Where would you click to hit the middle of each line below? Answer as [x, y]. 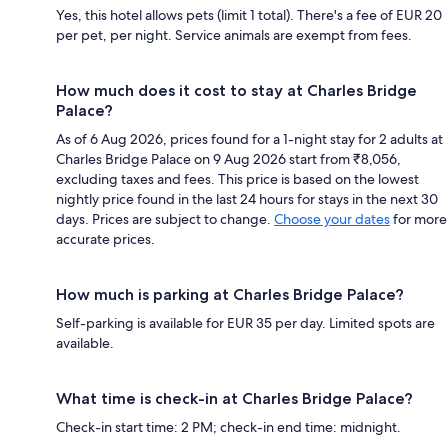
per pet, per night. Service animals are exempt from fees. [234, 35]
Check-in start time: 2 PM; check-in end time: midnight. [228, 427]
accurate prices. [105, 239]
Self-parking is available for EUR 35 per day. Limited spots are [245, 323]
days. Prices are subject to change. [165, 219]
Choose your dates [332, 219]
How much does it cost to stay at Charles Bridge [236, 91]
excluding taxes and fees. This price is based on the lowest [237, 179]
